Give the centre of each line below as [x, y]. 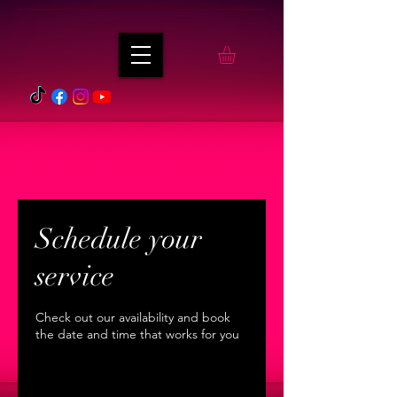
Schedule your [119, 239]
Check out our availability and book [133, 317]
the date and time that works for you [137, 334]
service [75, 276]
